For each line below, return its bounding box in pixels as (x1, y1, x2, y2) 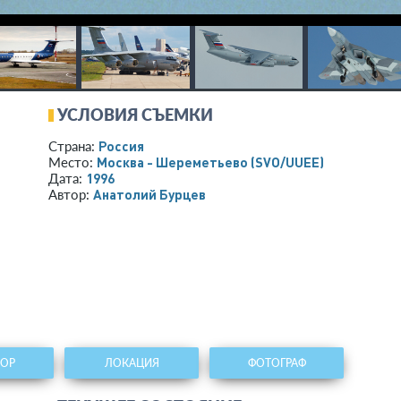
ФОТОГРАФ (247, 356, 306, 370)
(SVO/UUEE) (251, 153, 324, 171)
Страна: (48, 138, 98, 154)
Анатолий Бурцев (93, 185, 206, 203)
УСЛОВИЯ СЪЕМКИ (57, 105, 213, 124)
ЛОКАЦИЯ (104, 356, 159, 370)
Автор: (48, 186, 93, 202)
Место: (48, 154, 97, 170)
